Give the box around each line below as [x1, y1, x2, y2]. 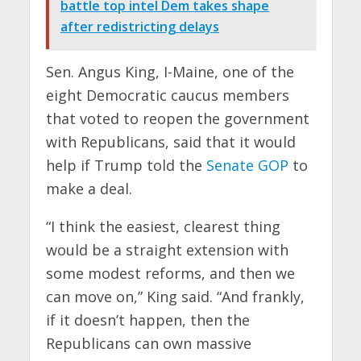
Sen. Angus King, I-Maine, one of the [45, 61, 294, 81]
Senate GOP [205, 155, 288, 175]
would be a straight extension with [45, 239, 288, 259]
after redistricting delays [60, 18, 219, 36]
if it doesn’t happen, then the [45, 309, 250, 330]
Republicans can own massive [45, 333, 251, 353]
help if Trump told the [45, 155, 206, 175]
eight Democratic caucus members [45, 85, 289, 105]
